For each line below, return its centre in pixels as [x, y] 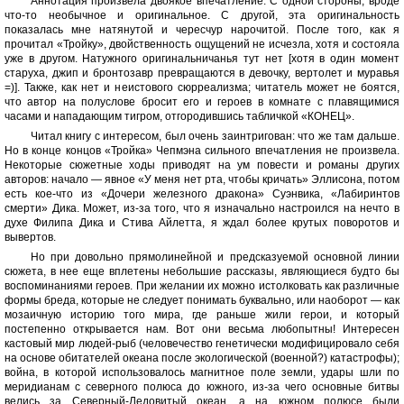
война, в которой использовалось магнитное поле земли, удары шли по [202, 372]
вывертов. [30, 237]
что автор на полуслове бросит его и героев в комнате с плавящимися [202, 102]
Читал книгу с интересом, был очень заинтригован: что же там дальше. [215, 136]
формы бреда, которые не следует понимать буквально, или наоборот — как [202, 300]
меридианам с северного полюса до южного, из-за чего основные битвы [202, 387]
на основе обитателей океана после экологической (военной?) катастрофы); [202, 358]
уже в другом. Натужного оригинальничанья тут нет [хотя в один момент [202, 59]
